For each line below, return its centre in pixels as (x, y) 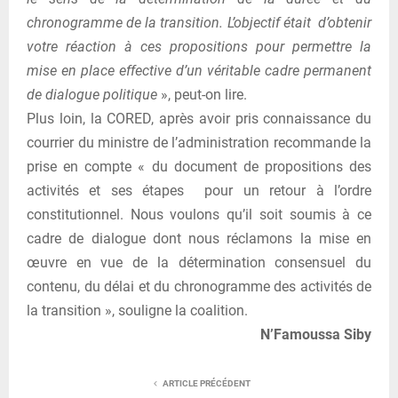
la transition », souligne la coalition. (137, 311)
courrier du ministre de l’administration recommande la (199, 143)
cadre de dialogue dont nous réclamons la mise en (199, 239)
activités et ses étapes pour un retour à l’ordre (199, 191)
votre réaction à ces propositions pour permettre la (199, 47)
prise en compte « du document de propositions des (199, 167)
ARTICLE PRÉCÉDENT (206, 384)
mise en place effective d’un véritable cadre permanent (199, 71)
